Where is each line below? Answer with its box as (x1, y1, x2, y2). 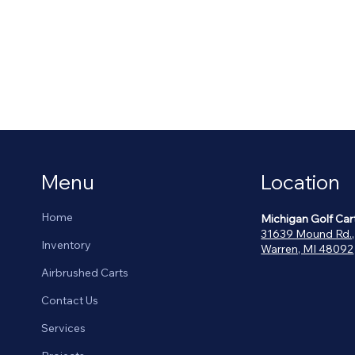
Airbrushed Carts (41, 265, 129, 281)
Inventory (41, 238, 92, 253)
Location (261, 170, 341, 195)
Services (41, 321, 86, 336)
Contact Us (41, 293, 99, 308)
